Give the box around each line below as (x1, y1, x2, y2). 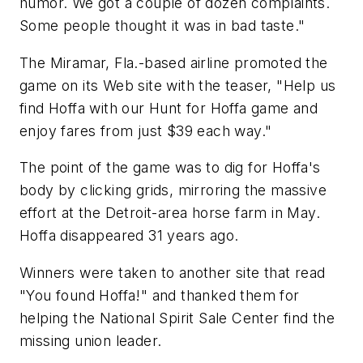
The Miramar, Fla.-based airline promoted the (19, 53, 328, 71)
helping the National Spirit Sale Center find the (19, 309, 335, 327)
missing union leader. (19, 331, 162, 349)
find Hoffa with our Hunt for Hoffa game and (19, 99, 318, 117)
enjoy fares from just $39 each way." (19, 122, 272, 139)
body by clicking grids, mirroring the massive (19, 181, 327, 199)
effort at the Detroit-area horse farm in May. (19, 204, 320, 222)
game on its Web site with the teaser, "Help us (19, 76, 336, 94)
